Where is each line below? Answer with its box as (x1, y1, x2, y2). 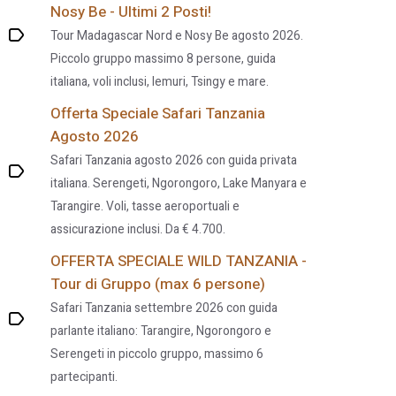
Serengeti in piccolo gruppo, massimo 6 (50, 346, 264, 363)
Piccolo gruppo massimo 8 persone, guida (50, 50, 277, 68)
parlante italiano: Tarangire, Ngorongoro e (50, 323, 272, 340)
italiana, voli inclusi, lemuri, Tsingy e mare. (50, 73, 270, 91)
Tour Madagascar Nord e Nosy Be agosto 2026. (50, 27, 304, 45)
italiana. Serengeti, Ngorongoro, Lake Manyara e (50, 175, 308, 193)
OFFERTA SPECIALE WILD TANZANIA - (50, 250, 308, 272)
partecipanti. (50, 369, 118, 386)
